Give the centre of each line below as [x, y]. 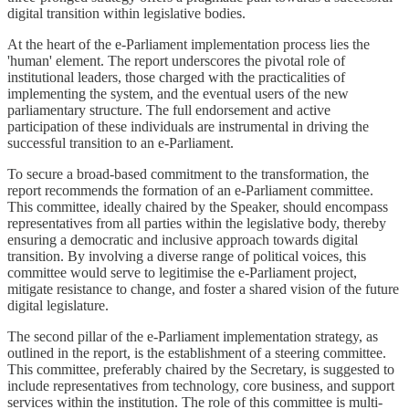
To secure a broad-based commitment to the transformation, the [188, 173]
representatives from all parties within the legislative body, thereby [197, 223]
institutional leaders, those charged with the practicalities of [176, 77]
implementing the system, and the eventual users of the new [178, 93]
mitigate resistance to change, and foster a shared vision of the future [203, 288]
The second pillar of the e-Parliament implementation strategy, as [193, 336]
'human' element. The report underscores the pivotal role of [176, 60]
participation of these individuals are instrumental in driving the [188, 126]
